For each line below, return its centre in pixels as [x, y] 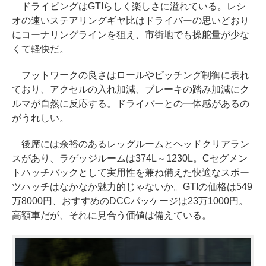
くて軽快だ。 [40, 49]
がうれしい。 [40, 118]
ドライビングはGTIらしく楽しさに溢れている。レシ [129, 6]
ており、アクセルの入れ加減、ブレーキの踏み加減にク [131, 89]
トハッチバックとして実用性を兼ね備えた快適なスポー [131, 172]
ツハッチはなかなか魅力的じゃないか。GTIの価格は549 [132, 187]
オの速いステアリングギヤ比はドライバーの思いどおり [131, 20]
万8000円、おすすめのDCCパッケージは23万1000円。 [130, 201]
